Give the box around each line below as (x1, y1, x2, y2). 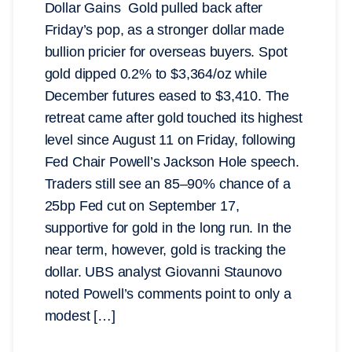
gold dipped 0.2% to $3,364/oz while (44, 66, 267, 82)
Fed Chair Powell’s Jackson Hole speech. (44, 154, 303, 170)
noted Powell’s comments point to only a (44, 286, 291, 302)
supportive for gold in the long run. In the (44, 220, 292, 236)
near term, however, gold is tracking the (44, 242, 286, 258)
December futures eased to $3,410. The (44, 88, 290, 104)
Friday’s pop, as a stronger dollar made (44, 22, 284, 38)
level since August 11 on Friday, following (44, 132, 296, 148)
